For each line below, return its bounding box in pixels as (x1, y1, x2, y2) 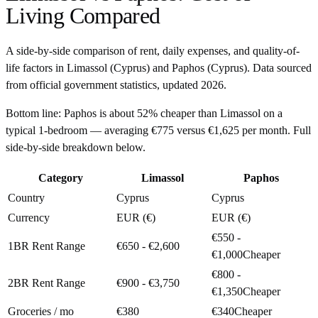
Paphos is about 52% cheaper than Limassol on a (64, 106, 283, 119)
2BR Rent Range (8, 276, 85, 289)
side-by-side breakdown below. (6, 141, 146, 153)
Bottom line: (6, 106, 61, 119)
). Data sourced (243, 61, 312, 74)
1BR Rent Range (8, 239, 85, 252)
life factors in (6, 61, 67, 74)
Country (8, 191, 45, 204)
